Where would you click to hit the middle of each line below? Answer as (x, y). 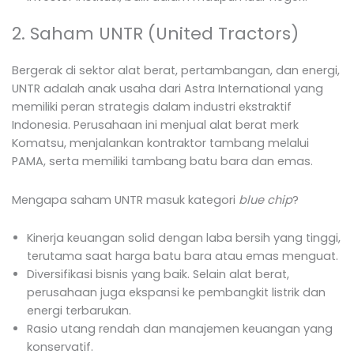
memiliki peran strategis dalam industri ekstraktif (152, 107)
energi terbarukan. (79, 311)
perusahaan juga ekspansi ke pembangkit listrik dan (176, 293)
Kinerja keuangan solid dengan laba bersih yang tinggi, (183, 238)
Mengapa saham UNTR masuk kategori (125, 200)
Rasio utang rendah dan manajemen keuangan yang (179, 329)
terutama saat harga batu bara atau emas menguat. (182, 256)
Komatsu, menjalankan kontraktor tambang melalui (160, 143)
